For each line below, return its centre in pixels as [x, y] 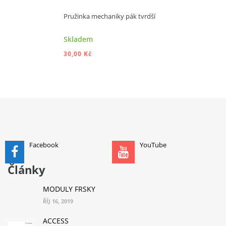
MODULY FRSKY [69, 189]
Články [26, 169]
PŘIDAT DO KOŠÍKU [125, 106]
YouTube [153, 145]
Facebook [44, 145]
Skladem [78, 39]
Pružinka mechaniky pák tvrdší [109, 16]
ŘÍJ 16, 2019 [58, 201]
